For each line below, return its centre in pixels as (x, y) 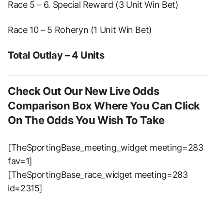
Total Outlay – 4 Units (56, 55)
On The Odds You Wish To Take (86, 120)
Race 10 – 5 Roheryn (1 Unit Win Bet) (80, 30)
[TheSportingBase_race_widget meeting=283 (98, 174)
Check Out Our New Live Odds (84, 91)
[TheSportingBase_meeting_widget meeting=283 (106, 147)
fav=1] (20, 161)
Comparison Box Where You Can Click (104, 105)
